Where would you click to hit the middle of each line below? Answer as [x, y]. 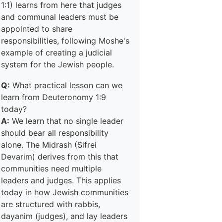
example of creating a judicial [56, 53]
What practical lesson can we [66, 85]
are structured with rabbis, [51, 204]
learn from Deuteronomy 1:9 [54, 97]
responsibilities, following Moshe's [65, 41]
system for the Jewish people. [57, 64]
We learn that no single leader [66, 121]
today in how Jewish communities [65, 192]
